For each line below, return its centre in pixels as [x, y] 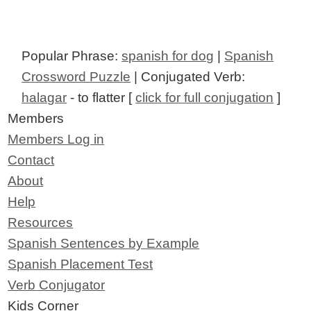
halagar [44, 97]
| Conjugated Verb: [188, 76]
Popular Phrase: [72, 56]
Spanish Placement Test [81, 264]
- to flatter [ [101, 97]
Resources [41, 222]
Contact [31, 160]
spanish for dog [168, 56]
